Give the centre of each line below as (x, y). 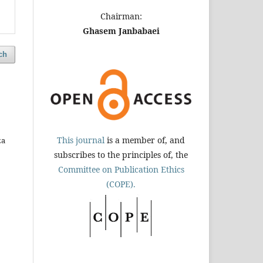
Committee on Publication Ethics (121, 169)
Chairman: (121, 16)
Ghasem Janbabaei (121, 31)
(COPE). (121, 184)
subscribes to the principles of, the (121, 154)
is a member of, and (145, 140)
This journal (81, 140)
